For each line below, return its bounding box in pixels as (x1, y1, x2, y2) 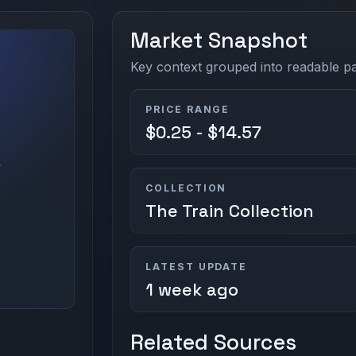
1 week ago (145, 278, 238, 300)
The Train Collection (145, 199, 314, 222)
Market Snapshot (130, 27, 308, 55)
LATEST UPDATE (145, 260, 248, 273)
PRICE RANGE (145, 103, 230, 115)
